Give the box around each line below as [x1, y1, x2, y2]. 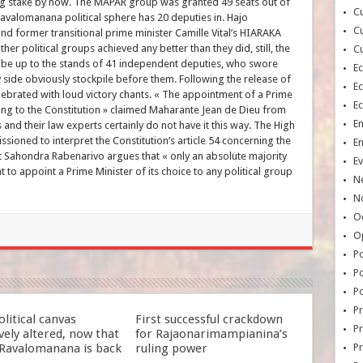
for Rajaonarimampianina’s [135, 327, 288, 341]
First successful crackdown [135, 312, 283, 327]
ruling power [135, 341, 207, 356]
